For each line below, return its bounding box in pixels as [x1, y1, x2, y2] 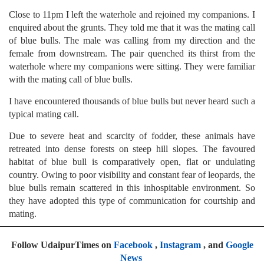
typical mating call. [9, 109, 79, 120]
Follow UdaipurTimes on [11, 240, 114, 250]
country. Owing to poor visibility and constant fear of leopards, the [9, 170, 255, 180]
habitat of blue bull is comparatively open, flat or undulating [9, 157, 255, 167]
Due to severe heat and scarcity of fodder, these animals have [9, 131, 255, 141]
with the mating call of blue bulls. [9, 74, 133, 85]
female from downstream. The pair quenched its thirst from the [9, 48, 255, 59]
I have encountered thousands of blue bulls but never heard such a [9, 96, 255, 107]
